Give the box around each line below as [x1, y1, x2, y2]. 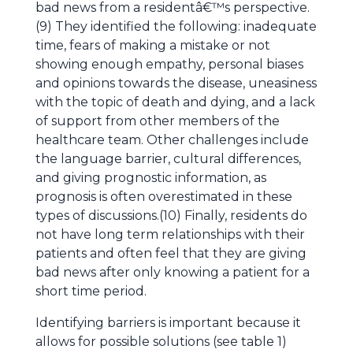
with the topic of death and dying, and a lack [35, 95, 315, 110]
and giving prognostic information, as [35, 170, 266, 185]
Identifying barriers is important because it [35, 315, 301, 330]
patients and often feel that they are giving [35, 246, 307, 261]
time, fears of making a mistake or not [35, 38, 270, 53]
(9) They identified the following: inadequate [35, 19, 317, 34]
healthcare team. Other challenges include [35, 132, 309, 147]
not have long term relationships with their [35, 227, 305, 242]
